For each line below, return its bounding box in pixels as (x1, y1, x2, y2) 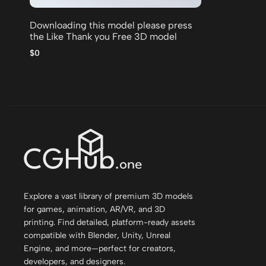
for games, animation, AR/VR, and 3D (24, 204, 165, 214)
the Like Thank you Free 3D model (30, 30, 177, 42)
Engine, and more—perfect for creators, (24, 243, 176, 254)
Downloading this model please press (30, 19, 192, 31)
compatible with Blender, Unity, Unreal (24, 230, 170, 240)
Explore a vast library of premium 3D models (24, 191, 193, 201)
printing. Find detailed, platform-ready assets (24, 217, 195, 227)
